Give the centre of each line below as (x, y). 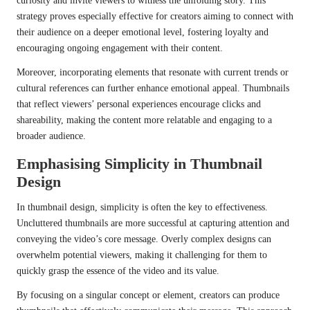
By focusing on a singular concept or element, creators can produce (148, 295)
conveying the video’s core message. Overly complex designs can (144, 239)
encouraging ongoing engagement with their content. (120, 48)
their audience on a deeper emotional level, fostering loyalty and (143, 33)
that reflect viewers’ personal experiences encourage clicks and (139, 104)
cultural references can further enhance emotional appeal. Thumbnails (153, 89)
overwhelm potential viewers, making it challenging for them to (142, 255)
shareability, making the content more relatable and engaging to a (144, 120)
